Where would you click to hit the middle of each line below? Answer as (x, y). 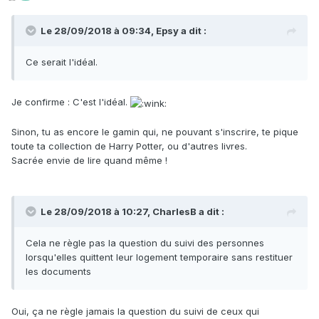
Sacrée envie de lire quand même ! (89, 160)
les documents (58, 271)
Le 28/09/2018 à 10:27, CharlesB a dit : (132, 211)
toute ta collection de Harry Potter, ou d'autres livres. (129, 146)
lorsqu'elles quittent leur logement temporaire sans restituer (159, 257)
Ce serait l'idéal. (62, 62)
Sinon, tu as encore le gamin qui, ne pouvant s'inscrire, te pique (155, 131)
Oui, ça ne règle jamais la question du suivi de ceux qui (135, 311)
